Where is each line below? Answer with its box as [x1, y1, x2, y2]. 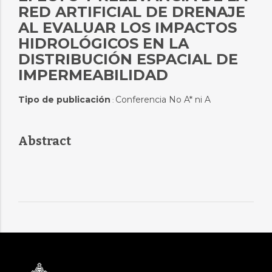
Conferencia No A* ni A [115, 94, 211, 105]
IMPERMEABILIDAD [18, 66, 168, 84]
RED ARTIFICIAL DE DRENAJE [18, 3, 245, 21]
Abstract [18, 134, 71, 148]
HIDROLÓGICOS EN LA [18, 35, 189, 52]
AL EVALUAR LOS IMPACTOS [18, 19, 237, 36]
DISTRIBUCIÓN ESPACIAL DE [18, 50, 238, 68]
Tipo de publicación [18, 94, 110, 105]
